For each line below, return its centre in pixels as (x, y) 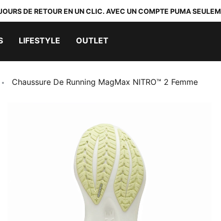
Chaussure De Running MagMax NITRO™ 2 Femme (105, 82)
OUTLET (92, 40)
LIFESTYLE (39, 40)
